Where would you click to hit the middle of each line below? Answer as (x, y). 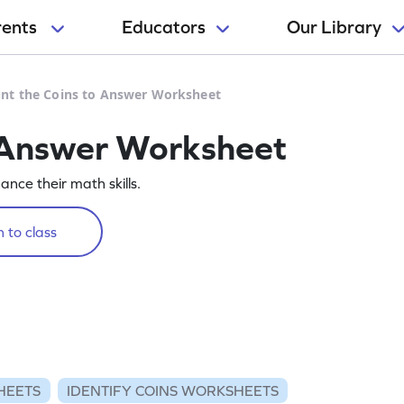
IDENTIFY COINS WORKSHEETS (172, 390)
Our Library (334, 27)
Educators (164, 27)
